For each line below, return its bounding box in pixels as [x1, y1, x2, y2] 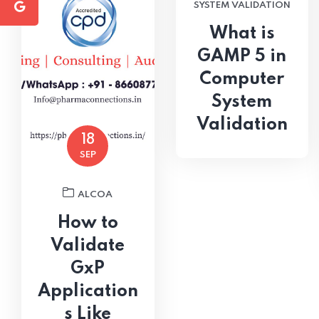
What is [209, 24, 275, 43]
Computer [199, 70, 285, 88]
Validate [51, 236, 125, 255]
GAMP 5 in [197, 47, 287, 66]
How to [57, 214, 118, 232]
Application [37, 282, 138, 300]
